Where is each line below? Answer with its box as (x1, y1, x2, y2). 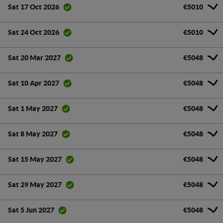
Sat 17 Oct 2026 (8, 3, 59, 11)
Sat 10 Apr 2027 (8, 79, 59, 88)
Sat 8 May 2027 (8, 130, 58, 138)
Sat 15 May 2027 (8, 155, 62, 164)
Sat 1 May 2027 (8, 105, 58, 113)
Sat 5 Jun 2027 (8, 206, 54, 215)
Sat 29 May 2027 (8, 181, 62, 189)
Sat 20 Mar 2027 (8, 54, 61, 62)
